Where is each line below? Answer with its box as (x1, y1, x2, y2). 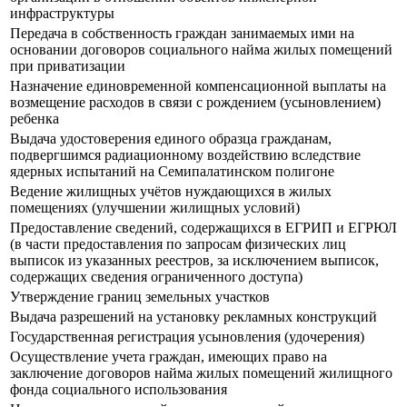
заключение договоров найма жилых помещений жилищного (10, 365, 392, 382)
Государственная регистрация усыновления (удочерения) (10, 329, 364, 345)
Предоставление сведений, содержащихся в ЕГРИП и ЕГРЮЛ (10, 220, 397, 236)
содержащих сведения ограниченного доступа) (10, 269, 306, 285)
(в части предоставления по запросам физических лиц (10, 236, 346, 253)
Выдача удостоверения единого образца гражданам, (10, 131, 332, 147)
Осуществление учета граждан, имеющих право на (10, 349, 327, 365)
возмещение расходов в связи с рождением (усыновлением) (10, 94, 381, 111)
